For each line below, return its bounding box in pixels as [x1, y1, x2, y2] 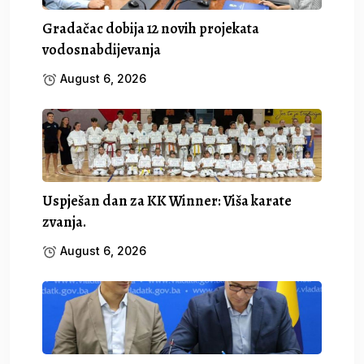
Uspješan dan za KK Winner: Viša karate [42, 190, 292, 210]
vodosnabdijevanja [42, 39, 161, 59]
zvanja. [42, 211, 86, 232]
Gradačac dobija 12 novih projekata [42, 18, 259, 38]
